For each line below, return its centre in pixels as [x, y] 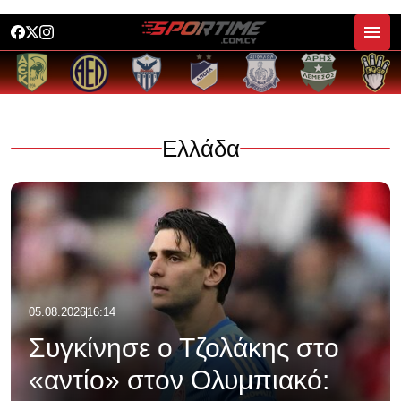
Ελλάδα [200, 149]
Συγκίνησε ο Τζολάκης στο [184, 348]
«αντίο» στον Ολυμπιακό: [179, 380]
